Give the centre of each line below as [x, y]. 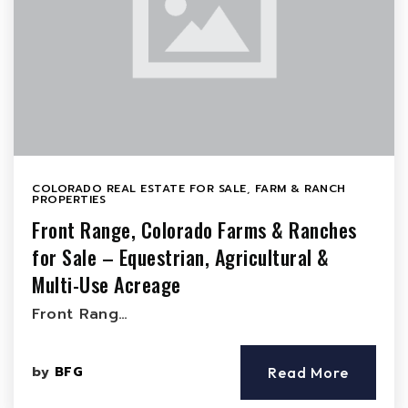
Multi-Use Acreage [107, 284]
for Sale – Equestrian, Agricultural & [181, 257]
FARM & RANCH [300, 189]
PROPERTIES [69, 199]
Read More [308, 372]
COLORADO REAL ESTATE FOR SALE [139, 189]
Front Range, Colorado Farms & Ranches [194, 229]
